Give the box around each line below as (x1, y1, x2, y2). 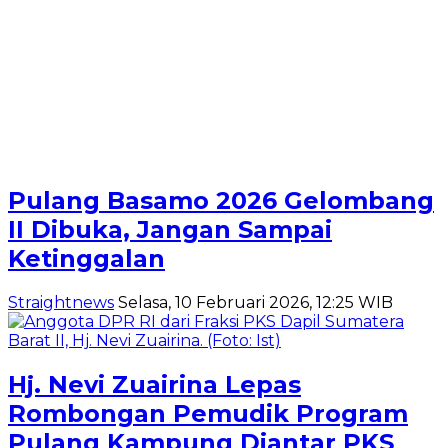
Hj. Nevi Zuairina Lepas (8, 369, 301, 399)
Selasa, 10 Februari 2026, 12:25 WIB (118, 292, 393, 312)
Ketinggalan (8, 243, 165, 273)
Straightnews (8, 292, 114, 312)
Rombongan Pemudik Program (8, 398, 408, 428)
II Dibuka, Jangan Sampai (8, 214, 332, 244)
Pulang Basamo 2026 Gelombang (8, 185, 434, 215)
